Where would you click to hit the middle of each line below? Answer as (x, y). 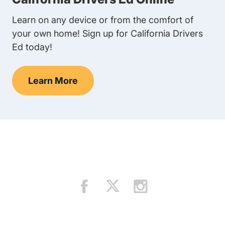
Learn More (53, 81)
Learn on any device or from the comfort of (103, 20)
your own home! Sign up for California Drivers (107, 33)
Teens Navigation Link (100, 87)
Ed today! (32, 47)
